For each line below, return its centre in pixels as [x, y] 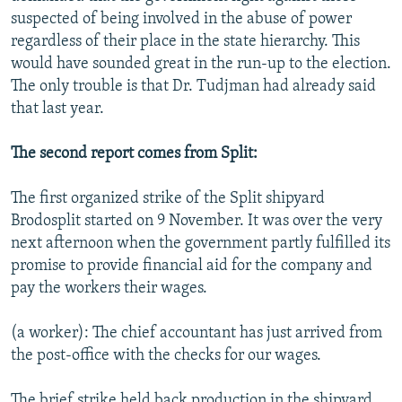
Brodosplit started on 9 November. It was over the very [197, 221]
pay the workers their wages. [109, 288]
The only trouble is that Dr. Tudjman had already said [193, 86]
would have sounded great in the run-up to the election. [201, 64]
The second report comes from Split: [134, 153]
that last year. [57, 109]
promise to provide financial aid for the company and [192, 266]
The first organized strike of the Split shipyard [168, 198]
